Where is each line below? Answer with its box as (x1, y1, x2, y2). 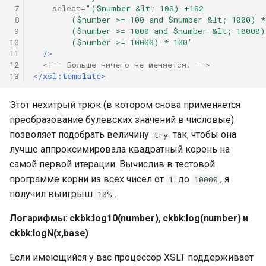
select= (52, 2, 85, 14)
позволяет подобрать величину (9, 129, 151, 140)
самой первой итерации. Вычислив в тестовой (9, 159, 215, 170)
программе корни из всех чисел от (9, 173, 166, 185)
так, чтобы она (170, 129, 236, 140)
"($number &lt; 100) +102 (85, 2, 204, 14)
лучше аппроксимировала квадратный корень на (9, 144, 230, 155)
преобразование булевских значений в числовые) (9, 114, 234, 125)
